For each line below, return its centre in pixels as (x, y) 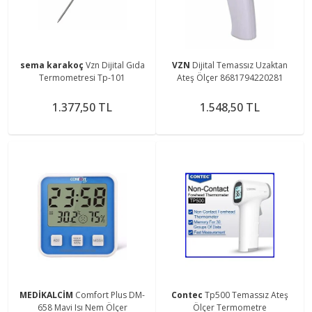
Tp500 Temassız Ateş (247, 295)
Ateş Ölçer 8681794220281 (230, 77)
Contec (188, 295)
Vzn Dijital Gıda (115, 65)
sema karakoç (53, 65)
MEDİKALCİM (47, 295)
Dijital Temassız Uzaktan (240, 65)
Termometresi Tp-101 (82, 77)
